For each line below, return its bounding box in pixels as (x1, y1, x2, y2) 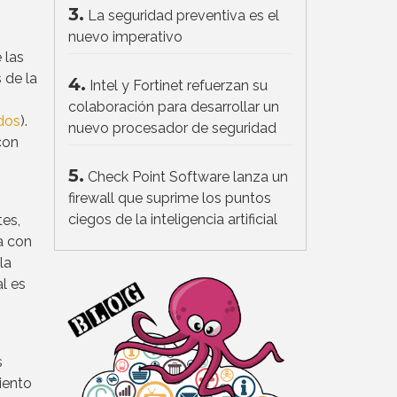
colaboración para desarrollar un (68, 98, 279, 116)
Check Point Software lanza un (88, 168, 288, 186)
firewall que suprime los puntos (68, 190, 271, 207)
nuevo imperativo (68, 28, 183, 46)
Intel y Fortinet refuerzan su (90, 77, 268, 95)
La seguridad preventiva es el (88, 7, 279, 25)
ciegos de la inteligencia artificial (68, 211, 277, 229)
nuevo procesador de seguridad (68, 120, 276, 137)
